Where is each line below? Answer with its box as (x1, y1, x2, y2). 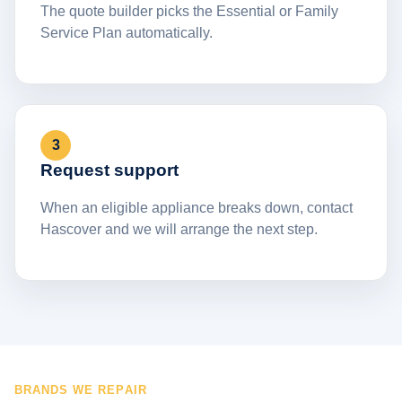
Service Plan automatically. (40, 24, 213, 40)
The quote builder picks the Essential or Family (40, 3, 338, 19)
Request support (40, 160, 179, 179)
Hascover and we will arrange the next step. (40, 221, 318, 237)
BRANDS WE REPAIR (14, 382, 147, 397)
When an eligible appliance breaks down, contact (40, 199, 353, 215)
